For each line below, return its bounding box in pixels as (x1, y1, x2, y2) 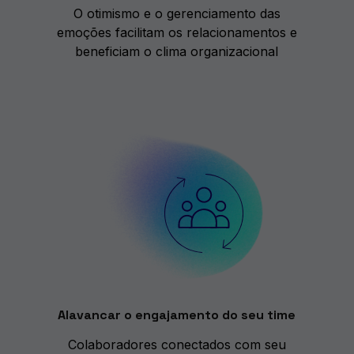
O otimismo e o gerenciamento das (73, 6, 281, 22)
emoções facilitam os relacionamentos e (56, 24, 297, 41)
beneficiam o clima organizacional (75, 43, 279, 60)
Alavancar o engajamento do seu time (58, 307, 296, 324)
